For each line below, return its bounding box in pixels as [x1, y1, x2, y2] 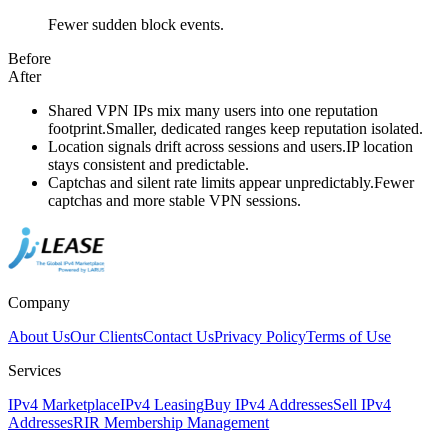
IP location [346, 137, 413, 155]
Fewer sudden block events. [48, 15, 224, 33]
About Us [8, 327, 70, 345]
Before [8, 49, 51, 67]
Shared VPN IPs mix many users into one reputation [48, 101, 378, 119]
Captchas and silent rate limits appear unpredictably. [48, 173, 374, 191]
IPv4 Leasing [120, 395, 204, 413]
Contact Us [143, 327, 214, 345]
